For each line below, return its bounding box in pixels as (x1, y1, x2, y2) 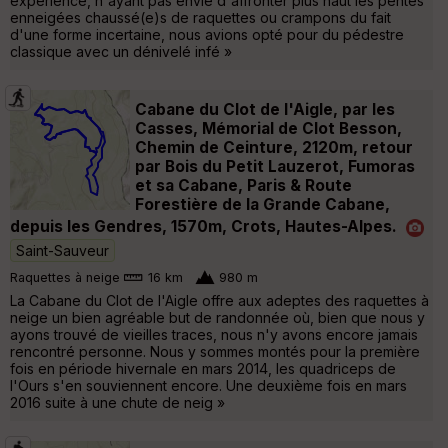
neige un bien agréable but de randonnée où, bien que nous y (10, 308, 425, 326)
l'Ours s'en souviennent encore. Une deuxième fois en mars (10, 376, 407, 394)
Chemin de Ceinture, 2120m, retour (135, 137, 413, 157)
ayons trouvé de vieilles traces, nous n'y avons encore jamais (10, 325, 418, 343)
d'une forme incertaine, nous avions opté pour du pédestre (10, 25, 404, 43)
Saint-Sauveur (16, 241, 109, 259)
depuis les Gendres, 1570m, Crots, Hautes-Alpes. (10, 216, 397, 236)
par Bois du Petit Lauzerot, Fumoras (135, 156, 415, 176)
